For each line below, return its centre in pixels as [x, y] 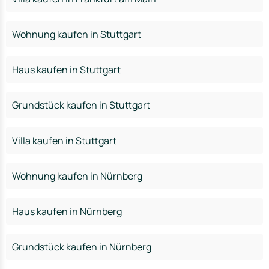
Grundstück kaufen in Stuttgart [81, 105]
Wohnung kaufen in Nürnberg [77, 176]
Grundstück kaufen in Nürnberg [82, 247]
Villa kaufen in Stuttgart [64, 141]
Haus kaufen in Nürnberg [67, 211]
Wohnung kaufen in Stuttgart [77, 34]
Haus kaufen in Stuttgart [66, 70]
